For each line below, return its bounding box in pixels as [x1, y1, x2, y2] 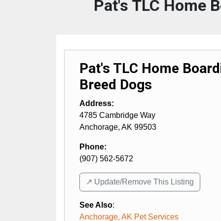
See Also [79, 200, 112, 209]
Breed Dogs [79, 76, 152, 93]
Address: [79, 99, 114, 108]
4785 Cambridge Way [79, 110, 155, 119]
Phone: [79, 142, 107, 151]
